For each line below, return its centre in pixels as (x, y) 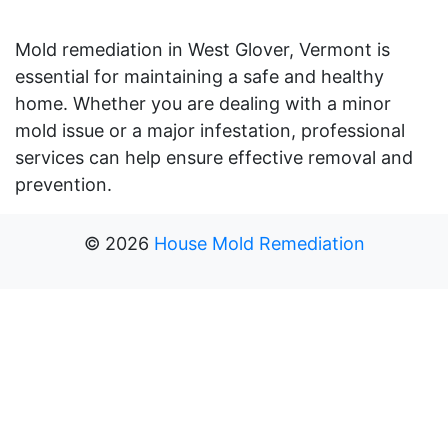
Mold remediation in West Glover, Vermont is (202, 49)
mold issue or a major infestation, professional (210, 130)
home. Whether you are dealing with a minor (203, 103)
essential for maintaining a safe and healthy (199, 76)
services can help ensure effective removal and (214, 157)
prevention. (63, 184)
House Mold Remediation (259, 243)
